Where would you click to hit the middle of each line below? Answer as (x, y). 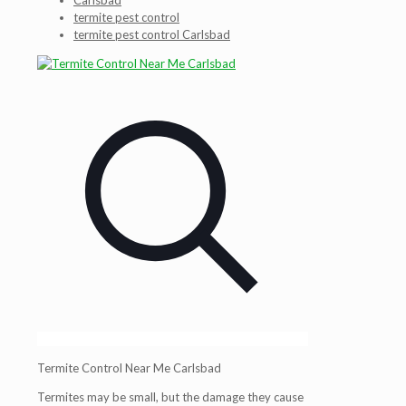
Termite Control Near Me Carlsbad (129, 368)
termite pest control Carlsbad (152, 34)
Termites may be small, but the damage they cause (170, 397)
